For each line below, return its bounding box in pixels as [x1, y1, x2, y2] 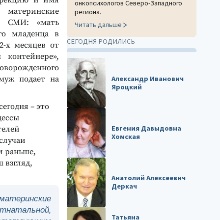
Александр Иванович [111, 74, 184, 83]
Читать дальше [75, 20, 122, 29]
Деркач [111, 182, 137, 191]
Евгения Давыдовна [111, 124, 182, 133]
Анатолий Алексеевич [111, 173, 186, 183]
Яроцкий [111, 82, 142, 91]
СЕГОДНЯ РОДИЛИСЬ [67, 37, 135, 46]
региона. [75, 7, 101, 16]
